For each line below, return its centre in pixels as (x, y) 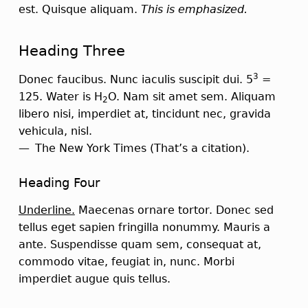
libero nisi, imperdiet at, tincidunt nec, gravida (144, 114)
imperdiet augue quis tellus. (94, 279)
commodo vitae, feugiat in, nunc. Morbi (126, 262)
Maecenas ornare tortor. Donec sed (174, 210)
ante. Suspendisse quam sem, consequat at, (140, 245)
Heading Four (59, 183)
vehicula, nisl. (55, 131)
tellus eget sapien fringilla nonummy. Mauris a (144, 228)
